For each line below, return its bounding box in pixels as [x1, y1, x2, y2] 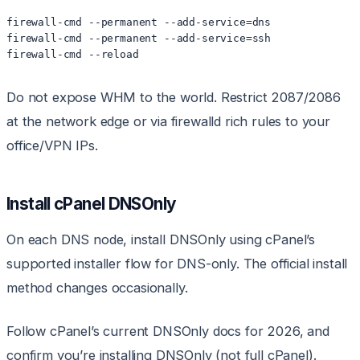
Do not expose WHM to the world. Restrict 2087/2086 [6, 89, 341, 106]
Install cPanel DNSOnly [6, 194, 177, 215]
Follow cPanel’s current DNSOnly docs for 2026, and [6, 323, 329, 340]
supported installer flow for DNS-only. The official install [6, 256, 348, 272]
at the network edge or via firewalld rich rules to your [6, 113, 330, 130]
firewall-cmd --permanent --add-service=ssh [6, 32, 272, 45]
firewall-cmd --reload [6, 48, 139, 61]
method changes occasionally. [6, 280, 188, 297]
